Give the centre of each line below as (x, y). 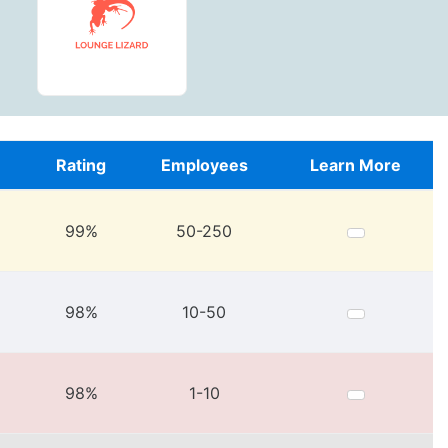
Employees (204, 165)
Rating (81, 165)
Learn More (355, 165)
